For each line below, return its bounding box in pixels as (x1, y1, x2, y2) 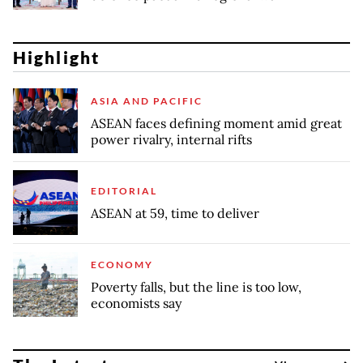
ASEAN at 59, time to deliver (91, 204, 259, 221)
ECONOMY (91, 258, 153, 271)
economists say (91, 294, 181, 311)
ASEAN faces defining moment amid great (91, 114, 342, 131)
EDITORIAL (91, 184, 157, 197)
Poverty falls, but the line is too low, (91, 278, 301, 295)
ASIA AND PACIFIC (91, 94, 203, 107)
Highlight (13, 47, 100, 67)
